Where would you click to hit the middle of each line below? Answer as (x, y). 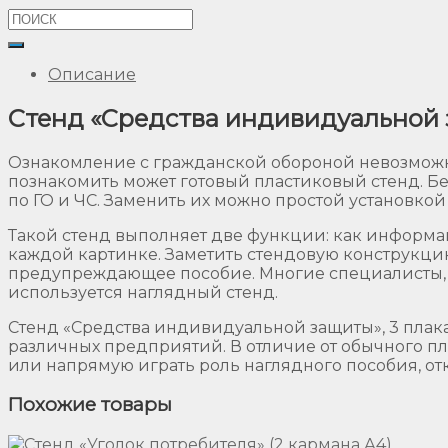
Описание (92, 74)
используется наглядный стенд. (143, 292)
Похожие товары (90, 405)
